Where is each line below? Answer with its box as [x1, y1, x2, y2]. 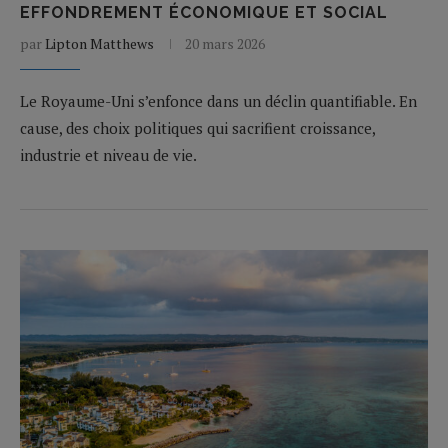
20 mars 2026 [185, 33, 265, 53]
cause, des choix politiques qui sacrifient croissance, [20, 117, 375, 138]
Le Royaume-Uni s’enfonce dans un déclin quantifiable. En [20, 90, 417, 111]
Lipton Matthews [45, 33, 154, 53]
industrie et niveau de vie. [20, 144, 197, 165]
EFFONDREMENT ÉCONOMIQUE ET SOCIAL [20, 2, 388, 22]
